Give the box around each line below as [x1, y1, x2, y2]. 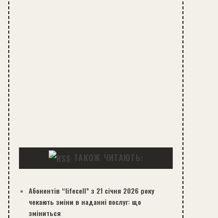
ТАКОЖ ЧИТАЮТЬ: [73, 151, 144, 163]
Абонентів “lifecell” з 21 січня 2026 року [28, 185, 154, 196]
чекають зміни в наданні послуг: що [28, 197, 141, 207]
